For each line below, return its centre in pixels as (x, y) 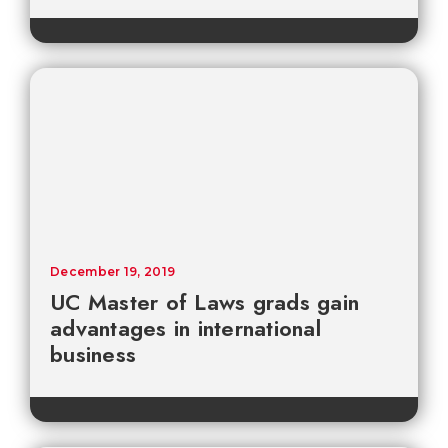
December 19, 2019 (113, 272)
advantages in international (185, 328)
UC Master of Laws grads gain (204, 302)
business (93, 354)
